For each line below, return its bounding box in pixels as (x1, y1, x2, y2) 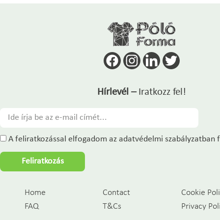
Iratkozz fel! (138, 87, 186, 97)
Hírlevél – (97, 87, 138, 97)
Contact (103, 188, 131, 198)
